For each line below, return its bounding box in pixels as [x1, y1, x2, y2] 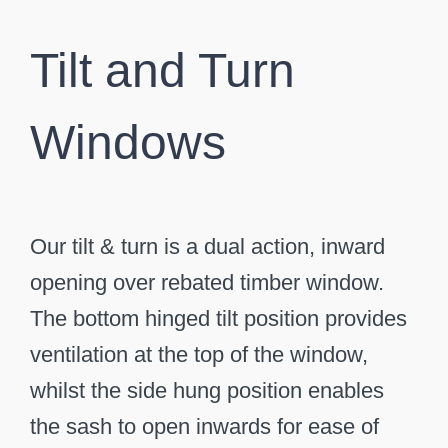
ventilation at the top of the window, [29, 341, 368, 367]
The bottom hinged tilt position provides [29, 305, 407, 331]
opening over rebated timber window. [29, 269, 384, 295]
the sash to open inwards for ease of [29, 413, 379, 439]
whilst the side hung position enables [29, 377, 384, 403]
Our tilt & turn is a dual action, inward [29, 233, 385, 259]
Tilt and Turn [29, 43, 295, 97]
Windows [29, 115, 226, 169]
